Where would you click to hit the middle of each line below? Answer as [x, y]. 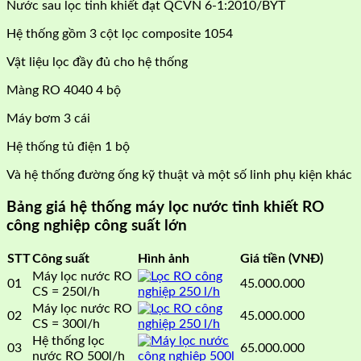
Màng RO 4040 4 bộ [64, 90]
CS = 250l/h [66, 292]
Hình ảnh [164, 259]
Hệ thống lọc [68, 341]
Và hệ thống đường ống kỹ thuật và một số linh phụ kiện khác [179, 174]
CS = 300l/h [66, 324]
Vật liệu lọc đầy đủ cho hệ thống [97, 62]
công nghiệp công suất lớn [97, 226]
